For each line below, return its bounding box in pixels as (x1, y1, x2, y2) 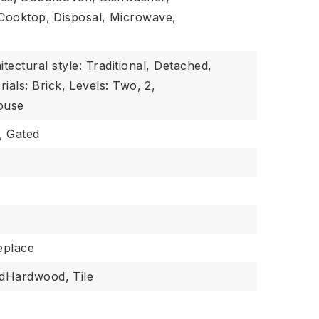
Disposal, (53, 10, 106, 24)
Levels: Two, (69, 78, 142, 93)
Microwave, (109, 10, 177, 24)
